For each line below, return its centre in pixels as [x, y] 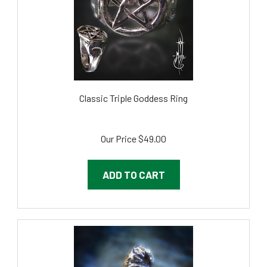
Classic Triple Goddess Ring [133, 85]
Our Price [119, 125]
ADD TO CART [133, 161]
